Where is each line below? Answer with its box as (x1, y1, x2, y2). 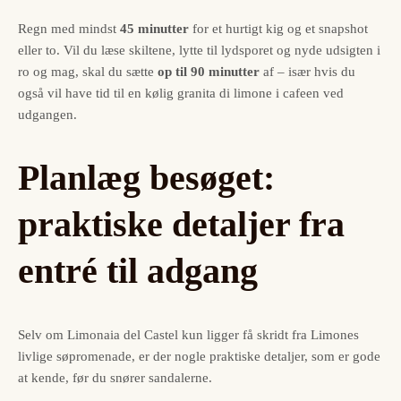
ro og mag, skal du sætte (18, 64, 158, 79)
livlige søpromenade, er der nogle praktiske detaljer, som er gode (18, 349, 380, 364)
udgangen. (18, 107, 77, 122)
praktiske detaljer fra (18, 203, 345, 244)
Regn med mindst (18, 21, 120, 36)
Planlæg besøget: (18, 157, 275, 198)
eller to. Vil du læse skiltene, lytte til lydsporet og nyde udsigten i (18, 42, 380, 57)
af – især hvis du (260, 64, 355, 79)
